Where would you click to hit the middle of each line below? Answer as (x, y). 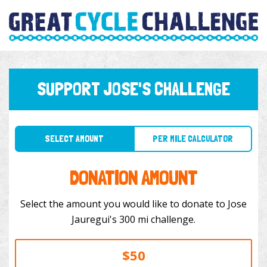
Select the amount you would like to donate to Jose (133, 204)
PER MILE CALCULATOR (175, 126)
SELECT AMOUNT (68, 126)
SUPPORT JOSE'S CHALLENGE (133, 89)
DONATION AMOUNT (133, 178)
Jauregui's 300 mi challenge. (157, 220)
